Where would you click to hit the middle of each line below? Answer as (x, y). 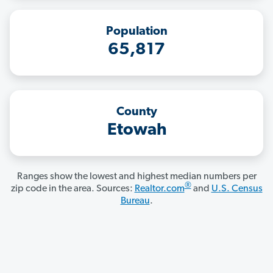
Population (136, 32)
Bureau (135, 201)
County (136, 112)
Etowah (136, 131)
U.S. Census (237, 189)
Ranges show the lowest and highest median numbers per (136, 177)
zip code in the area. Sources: (73, 189)
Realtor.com (159, 189)
